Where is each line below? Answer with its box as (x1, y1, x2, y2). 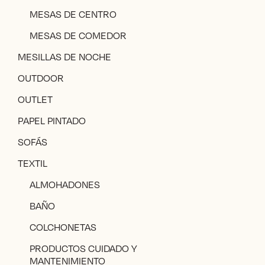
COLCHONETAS (30, 220, 96, 234)
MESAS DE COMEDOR (30, 28, 127, 43)
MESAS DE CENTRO (30, 7, 117, 21)
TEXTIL (18, 156, 47, 170)
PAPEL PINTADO (18, 114, 86, 128)
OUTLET (18, 92, 53, 106)
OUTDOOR (18, 71, 64, 85)
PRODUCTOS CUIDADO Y (30, 241, 137, 256)
